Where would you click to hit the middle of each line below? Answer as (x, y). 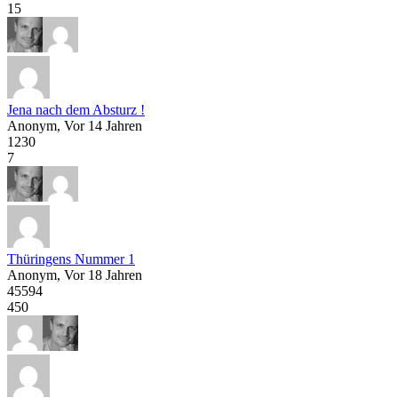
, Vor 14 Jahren (99, 125)
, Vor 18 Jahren (99, 275)
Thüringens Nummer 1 (71, 259)
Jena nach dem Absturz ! (76, 109)
